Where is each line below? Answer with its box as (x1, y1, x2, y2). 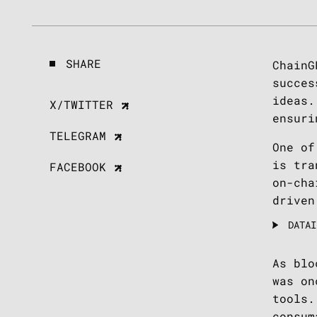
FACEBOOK (50, 159, 107, 175)
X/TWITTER (50, 96, 114, 112)
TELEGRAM (50, 127, 107, 143)
